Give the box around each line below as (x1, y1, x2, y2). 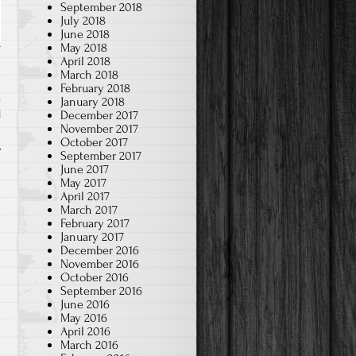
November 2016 (60, 256, 139, 271)
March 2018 (60, 67, 118, 82)
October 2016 (60, 269, 129, 284)
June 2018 (60, 26, 110, 41)
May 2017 (60, 175, 106, 190)
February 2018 (60, 80, 130, 95)
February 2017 (60, 215, 130, 230)
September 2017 (60, 148, 141, 163)
